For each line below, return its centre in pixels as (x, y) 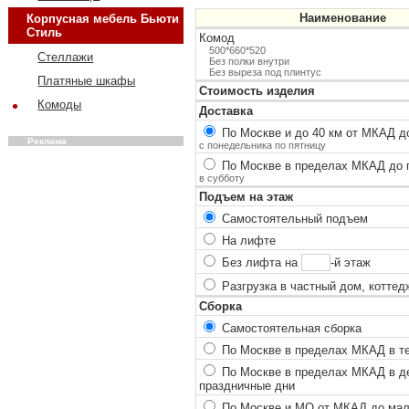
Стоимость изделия (257, 90)
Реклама (47, 141)
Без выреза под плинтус (265, 72)
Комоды (60, 104)
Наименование (342, 17)
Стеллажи (66, 57)
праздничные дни (246, 385)
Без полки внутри (249, 61)
